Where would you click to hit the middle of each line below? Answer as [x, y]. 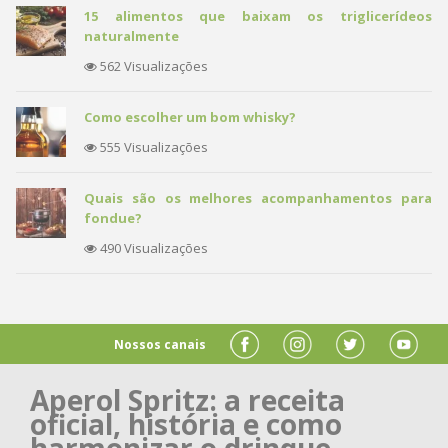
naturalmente [131, 36]
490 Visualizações [152, 248]
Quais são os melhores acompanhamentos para [258, 198]
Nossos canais [160, 345]
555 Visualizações [152, 147]
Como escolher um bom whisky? [190, 117]
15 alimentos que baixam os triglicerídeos [258, 16]
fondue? [113, 218]
